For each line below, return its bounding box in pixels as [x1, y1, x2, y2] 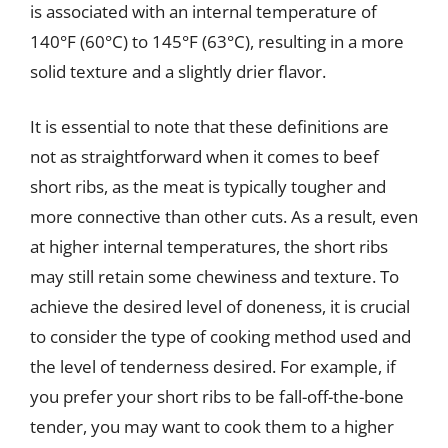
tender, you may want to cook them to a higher [30, 415, 394, 438]
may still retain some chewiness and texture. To [30, 265, 399, 288]
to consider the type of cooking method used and [30, 325, 411, 348]
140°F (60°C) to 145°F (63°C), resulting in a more [30, 29, 404, 53]
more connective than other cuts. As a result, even [30, 205, 418, 228]
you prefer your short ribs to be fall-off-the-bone [30, 385, 404, 408]
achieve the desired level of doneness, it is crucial [30, 295, 410, 318]
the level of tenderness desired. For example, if [30, 355, 396, 378]
